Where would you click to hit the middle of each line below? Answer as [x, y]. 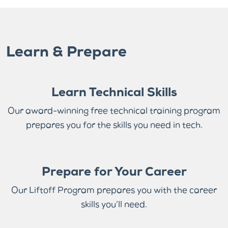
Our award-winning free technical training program [114, 111]
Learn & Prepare [66, 53]
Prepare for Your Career [114, 173]
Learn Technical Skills [114, 93]
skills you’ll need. [114, 205]
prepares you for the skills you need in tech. [114, 126]
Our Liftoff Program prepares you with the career [114, 191]
